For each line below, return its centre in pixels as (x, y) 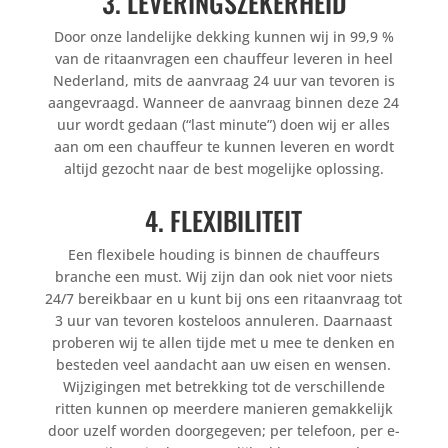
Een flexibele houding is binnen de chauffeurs (223, 255)
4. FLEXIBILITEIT (224, 221)
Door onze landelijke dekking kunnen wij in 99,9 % (223, 37)
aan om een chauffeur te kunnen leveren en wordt (223, 147)
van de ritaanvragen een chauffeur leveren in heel (223, 59)
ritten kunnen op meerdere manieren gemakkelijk (223, 409)
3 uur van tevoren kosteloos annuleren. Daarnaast (224, 321)
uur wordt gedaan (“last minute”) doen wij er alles (224, 125)
